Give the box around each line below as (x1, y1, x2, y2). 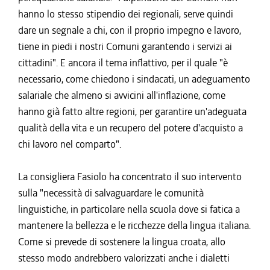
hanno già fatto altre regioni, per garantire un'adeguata (18, 105, 246, 118)
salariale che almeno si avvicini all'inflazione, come (18, 89, 225, 102)
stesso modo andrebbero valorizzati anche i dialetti (18, 251, 230, 265)
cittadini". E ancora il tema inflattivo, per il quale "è (18, 56, 228, 69)
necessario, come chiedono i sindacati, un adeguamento (18, 72, 250, 86)
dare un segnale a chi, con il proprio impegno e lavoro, (18, 24, 241, 37)
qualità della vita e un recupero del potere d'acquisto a (18, 121, 243, 134)
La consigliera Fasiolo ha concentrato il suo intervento (18, 170, 242, 183)
